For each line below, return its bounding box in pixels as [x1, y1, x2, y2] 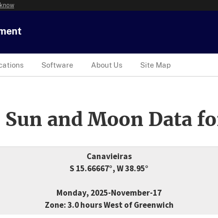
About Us [91, 60, 123, 69]
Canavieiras [86, 151, 132, 162]
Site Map [140, 60, 171, 69]
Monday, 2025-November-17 [56, 187, 162, 199]
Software [41, 60, 73, 69]
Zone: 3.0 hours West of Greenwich [44, 200, 174, 211]
